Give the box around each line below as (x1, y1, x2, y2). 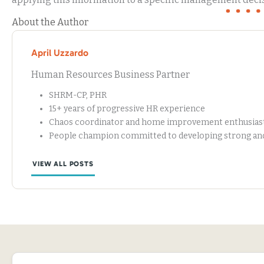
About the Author (12, 16, 88, 28)
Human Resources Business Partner (31, 68, 190, 80)
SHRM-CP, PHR (49, 90, 107, 100)
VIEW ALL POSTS (32, 159, 94, 168)
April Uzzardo (31, 47, 88, 58)
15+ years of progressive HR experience (49, 103, 205, 114)
